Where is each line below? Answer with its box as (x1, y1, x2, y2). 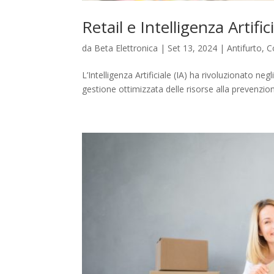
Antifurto (227, 42, 262, 54)
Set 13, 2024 (168, 42, 218, 54)
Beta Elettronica (94, 42, 158, 54)
